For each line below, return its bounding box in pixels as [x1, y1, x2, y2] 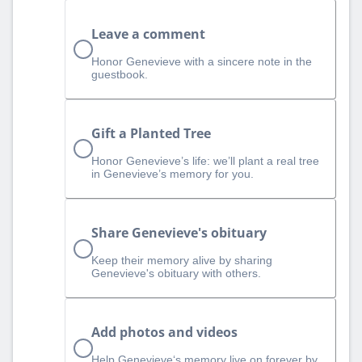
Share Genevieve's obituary [91, 224, 267, 242]
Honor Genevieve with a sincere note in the [91, 54, 312, 68]
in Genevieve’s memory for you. [91, 166, 254, 180]
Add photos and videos [91, 323, 238, 342]
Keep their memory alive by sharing [91, 254, 272, 267]
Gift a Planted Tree [91, 124, 211, 142]
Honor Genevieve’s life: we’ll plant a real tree [91, 154, 319, 167]
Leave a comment [91, 24, 205, 43]
